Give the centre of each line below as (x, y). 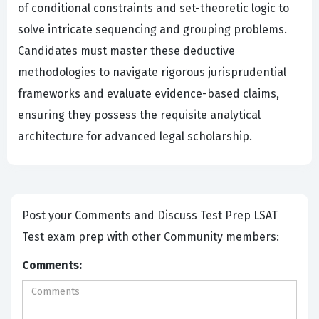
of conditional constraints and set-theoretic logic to (153, 9)
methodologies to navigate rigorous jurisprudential (152, 73)
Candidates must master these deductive (126, 51)
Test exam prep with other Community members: (152, 237)
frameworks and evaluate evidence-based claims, (148, 94)
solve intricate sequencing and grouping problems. (152, 30)
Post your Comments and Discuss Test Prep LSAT (111, 216)
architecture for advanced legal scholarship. (135, 137)
